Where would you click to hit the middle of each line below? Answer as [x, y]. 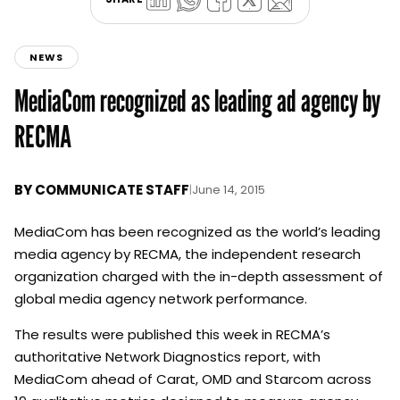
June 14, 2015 [229, 190]
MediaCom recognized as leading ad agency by [197, 101]
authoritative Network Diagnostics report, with [167, 357]
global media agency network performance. [161, 299]
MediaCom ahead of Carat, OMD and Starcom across [193, 379]
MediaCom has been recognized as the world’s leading [197, 232]
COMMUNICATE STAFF [112, 190]
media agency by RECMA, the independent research [187, 254]
